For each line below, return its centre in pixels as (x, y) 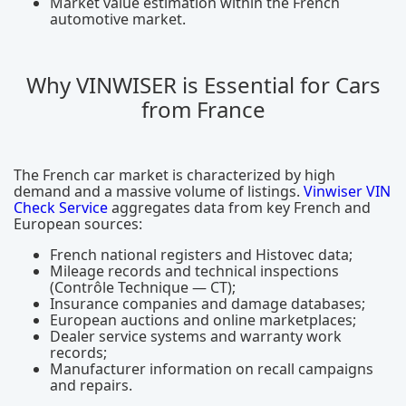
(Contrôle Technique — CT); (143, 287)
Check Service (61, 208)
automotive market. (118, 19)
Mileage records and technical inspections (194, 271)
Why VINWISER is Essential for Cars (203, 85)
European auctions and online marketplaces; (203, 320)
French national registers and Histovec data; (201, 255)
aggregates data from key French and (239, 208)
